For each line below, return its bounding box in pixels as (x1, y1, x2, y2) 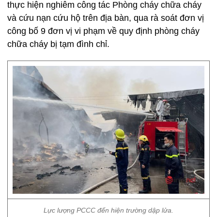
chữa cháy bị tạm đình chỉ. (7, 39, 109, 49)
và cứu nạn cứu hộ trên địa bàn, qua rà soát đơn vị (7, 13, 204, 23)
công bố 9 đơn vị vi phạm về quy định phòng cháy (7, 26, 200, 36)
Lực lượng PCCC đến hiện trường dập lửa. (44, 206, 173, 214)
